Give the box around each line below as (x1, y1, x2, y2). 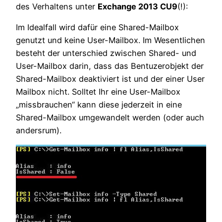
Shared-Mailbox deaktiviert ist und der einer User (16, 73, 205, 84)
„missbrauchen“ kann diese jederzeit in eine (16, 99, 182, 110)
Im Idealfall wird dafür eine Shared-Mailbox (16, 22, 179, 32)
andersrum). (16, 125, 61, 135)
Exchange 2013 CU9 (98, 1, 177, 11)
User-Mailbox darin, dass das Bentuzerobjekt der (16, 60, 204, 71)
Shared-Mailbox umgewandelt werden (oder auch (16, 112, 204, 122)
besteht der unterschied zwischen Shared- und (16, 48, 196, 58)
